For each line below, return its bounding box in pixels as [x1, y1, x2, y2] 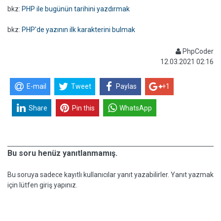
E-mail [26, 82, 46, 91]
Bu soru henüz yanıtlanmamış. [7, 148, 117, 158]
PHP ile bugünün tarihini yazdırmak [22, 5, 130, 13]
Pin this [72, 104, 95, 112]
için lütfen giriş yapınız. [7, 181, 77, 189]
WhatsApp [119, 104, 152, 112]
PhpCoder [181, 47, 214, 55]
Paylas [116, 82, 137, 91]
